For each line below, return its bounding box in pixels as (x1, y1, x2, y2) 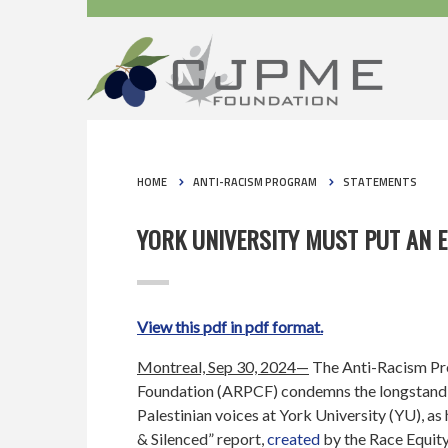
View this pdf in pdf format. (137, 317, 323, 337)
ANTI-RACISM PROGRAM (193, 174, 317, 190)
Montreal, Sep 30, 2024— (137, 357, 309, 377)
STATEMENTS (343, 174, 417, 190)
